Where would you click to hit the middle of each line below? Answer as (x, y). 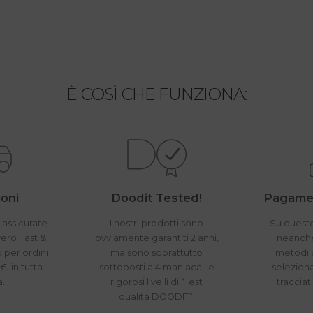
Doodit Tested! (157, 198)
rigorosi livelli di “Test (157, 282)
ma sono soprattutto (157, 253)
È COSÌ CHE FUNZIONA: (156, 94)
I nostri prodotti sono (157, 224)
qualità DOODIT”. (156, 297)
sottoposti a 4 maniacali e (156, 268)
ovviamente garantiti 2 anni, (156, 238)
